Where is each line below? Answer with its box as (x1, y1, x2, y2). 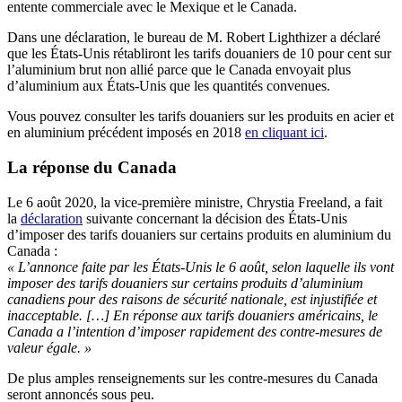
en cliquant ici (245, 125, 324, 141)
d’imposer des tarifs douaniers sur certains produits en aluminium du (7, 226, 391, 242)
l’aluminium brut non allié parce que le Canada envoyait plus (7, 62, 351, 78)
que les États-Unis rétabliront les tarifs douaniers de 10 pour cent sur (7, 46, 391, 62)
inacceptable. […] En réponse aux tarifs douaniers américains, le (7, 307, 378, 323)
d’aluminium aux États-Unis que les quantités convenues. (7, 78, 330, 94)
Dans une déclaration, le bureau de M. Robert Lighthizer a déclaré (7, 30, 380, 46)
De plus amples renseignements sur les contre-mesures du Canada (7, 370, 378, 386)
